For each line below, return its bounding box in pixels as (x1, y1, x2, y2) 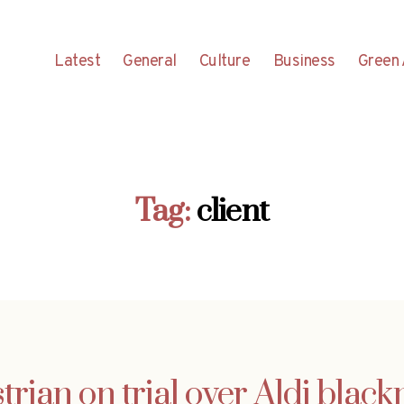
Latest (54, 50, 101, 72)
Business (272, 50, 335, 72)
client (196, 191, 269, 232)
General (123, 50, 177, 72)
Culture (198, 50, 251, 72)
